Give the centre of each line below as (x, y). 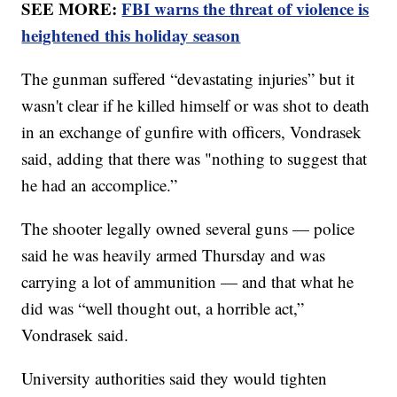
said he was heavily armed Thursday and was (174, 255)
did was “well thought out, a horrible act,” (163, 308)
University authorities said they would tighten (175, 378)
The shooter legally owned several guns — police (188, 229)
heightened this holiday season (131, 35)
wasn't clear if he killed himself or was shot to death (196, 105)
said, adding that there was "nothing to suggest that (195, 159)
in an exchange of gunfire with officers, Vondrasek (192, 132)
